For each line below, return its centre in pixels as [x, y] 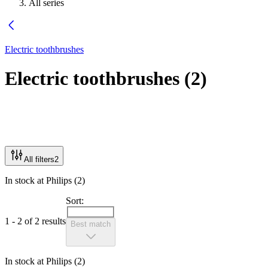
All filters [39, 159]
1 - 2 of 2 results [35, 221]
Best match [91, 224]
